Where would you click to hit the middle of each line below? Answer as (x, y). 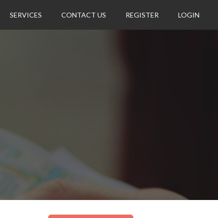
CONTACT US (84, 15)
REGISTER (142, 15)
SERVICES (26, 15)
